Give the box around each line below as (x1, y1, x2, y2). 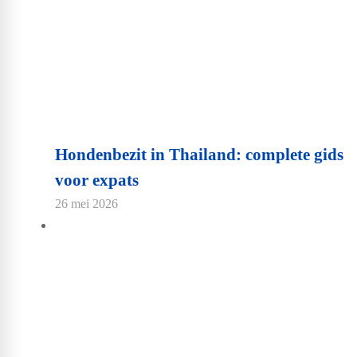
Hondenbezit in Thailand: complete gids (55, 145, 343, 165)
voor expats (55, 171, 139, 190)
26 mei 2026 (55, 197, 118, 211)
